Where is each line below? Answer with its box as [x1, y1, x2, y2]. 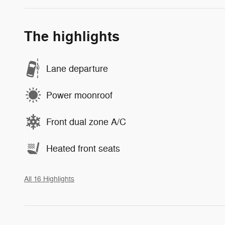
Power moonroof [46, 89, 113, 101]
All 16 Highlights [24, 175, 74, 184]
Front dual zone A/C [46, 116, 126, 128]
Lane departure [46, 63, 108, 74]
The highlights [24, 28, 120, 46]
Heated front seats [46, 143, 120, 154]
